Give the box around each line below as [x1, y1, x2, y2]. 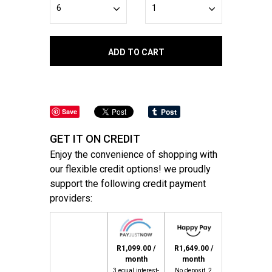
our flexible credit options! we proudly [50, 163, 211, 175]
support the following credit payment [50, 178, 206, 189]
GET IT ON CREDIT [50, 132, 141, 145]
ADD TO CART [107, 47, 165, 57]
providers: [50, 192, 93, 204]
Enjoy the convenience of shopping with [50, 149, 218, 160]
